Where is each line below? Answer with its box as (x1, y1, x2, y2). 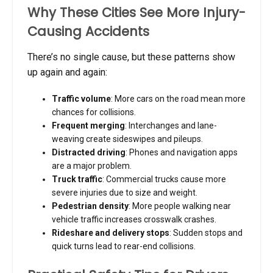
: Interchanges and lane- (125, 120, 217, 130)
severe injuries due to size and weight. (52, 187, 197, 197)
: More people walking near (129, 200, 231, 211)
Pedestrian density (52, 200, 129, 211)
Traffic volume (52, 93, 111, 104)
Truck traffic (52, 174, 102, 184)
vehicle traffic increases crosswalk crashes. (52, 214, 216, 224)
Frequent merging (52, 120, 125, 130)
